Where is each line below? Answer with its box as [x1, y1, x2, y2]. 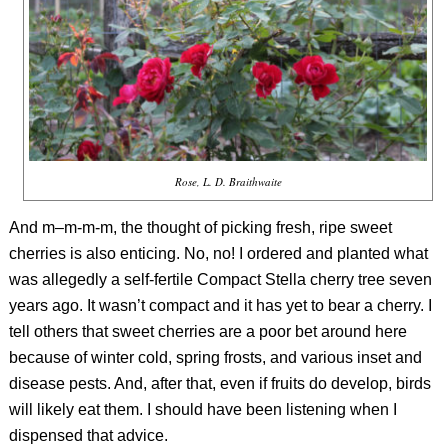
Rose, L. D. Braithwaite [174, 174, 282, 190]
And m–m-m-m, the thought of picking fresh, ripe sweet [8, 218, 392, 236]
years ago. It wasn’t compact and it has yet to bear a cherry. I [8, 296, 432, 314]
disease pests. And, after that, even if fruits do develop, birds [8, 374, 431, 392]
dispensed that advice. [8, 426, 168, 444]
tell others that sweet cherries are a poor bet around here [8, 322, 407, 340]
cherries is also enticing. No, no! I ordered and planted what [8, 244, 428, 262]
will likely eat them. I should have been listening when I [8, 400, 397, 418]
